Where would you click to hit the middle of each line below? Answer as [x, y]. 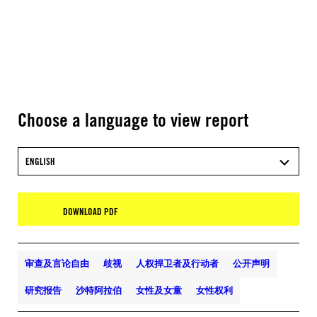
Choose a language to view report [133, 120]
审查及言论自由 [57, 263]
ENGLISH [40, 161]
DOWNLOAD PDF [91, 212]
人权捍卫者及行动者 [177, 263]
